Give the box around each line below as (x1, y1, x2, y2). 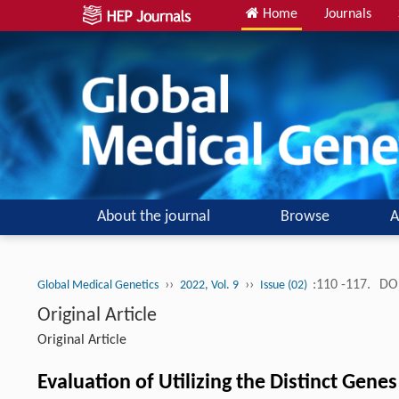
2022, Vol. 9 (180, 278, 239, 292)
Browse (280, 208, 330, 225)
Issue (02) (260, 278, 310, 292)
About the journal (96, 208, 210, 225)
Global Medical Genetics (37, 278, 159, 292)
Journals (324, 7, 371, 21)
